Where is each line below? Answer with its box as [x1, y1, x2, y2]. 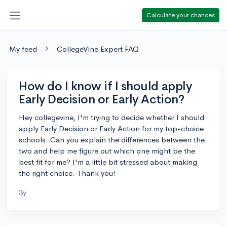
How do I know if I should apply [19, 78, 192, 94]
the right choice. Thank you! [19, 168, 116, 178]
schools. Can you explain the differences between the [19, 134, 205, 144]
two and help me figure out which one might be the [19, 145, 195, 156]
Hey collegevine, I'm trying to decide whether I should [19, 112, 204, 122]
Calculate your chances [146, 10, 215, 19]
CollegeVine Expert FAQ [57, 44, 139, 54]
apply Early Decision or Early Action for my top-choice [19, 123, 204, 133]
